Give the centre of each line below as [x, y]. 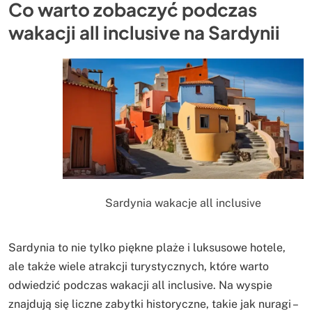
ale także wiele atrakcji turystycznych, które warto [139, 266]
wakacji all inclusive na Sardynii [144, 32]
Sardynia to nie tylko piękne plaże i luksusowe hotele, [147, 247]
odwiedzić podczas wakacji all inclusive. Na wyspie [140, 285]
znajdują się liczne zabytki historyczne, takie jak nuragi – [153, 304]
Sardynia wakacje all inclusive [183, 203]
